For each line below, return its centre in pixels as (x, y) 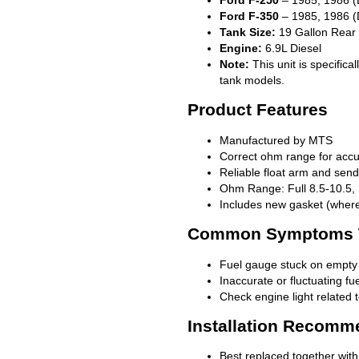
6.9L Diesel (292, 48)
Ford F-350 (249, 16)
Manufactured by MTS (276, 140)
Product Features (258, 110)
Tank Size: (248, 32)
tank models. (252, 80)
